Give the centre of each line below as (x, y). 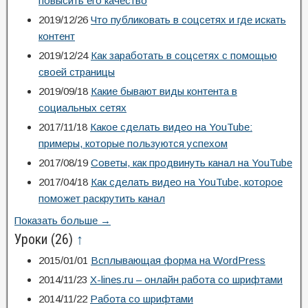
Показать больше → (63, 220)
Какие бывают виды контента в (164, 91)
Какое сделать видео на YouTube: (171, 127)
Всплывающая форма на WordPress (178, 260)
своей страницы (77, 72)
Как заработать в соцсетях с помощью (184, 55)
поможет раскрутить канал (102, 198)
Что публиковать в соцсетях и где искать (188, 20)
